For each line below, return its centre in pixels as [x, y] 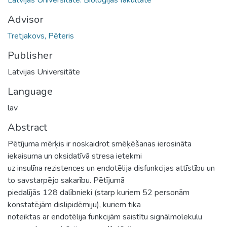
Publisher [30, 55]
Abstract [27, 127]
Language [30, 91]
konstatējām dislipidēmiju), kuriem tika [74, 204]
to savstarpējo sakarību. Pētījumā [66, 180]
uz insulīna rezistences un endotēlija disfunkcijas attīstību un [111, 168]
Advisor [26, 19]
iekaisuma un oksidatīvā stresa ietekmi [75, 156]
